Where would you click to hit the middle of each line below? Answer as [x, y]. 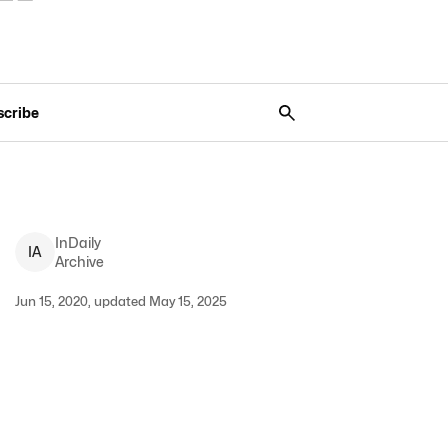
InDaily [77, 242]
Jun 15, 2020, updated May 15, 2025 [120, 301]
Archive [79, 261]
